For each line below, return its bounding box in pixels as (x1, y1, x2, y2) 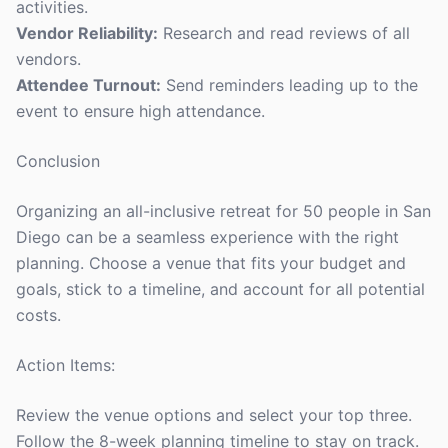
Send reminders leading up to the (161, 75, 418, 95)
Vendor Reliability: (16, 23, 158, 43)
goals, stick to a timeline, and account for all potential (16, 279, 425, 299)
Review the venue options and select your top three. (16, 405, 412, 425)
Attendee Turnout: (16, 75, 161, 95)
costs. (16, 305, 61, 325)
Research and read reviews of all (158, 23, 410, 43)
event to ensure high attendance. (16, 101, 265, 121)
